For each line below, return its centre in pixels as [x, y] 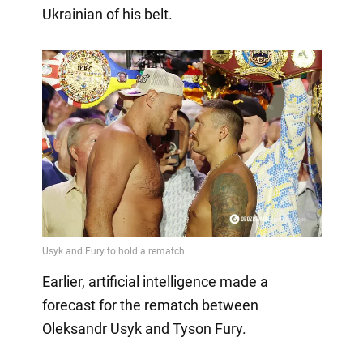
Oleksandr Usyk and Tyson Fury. [144, 329]
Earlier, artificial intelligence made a [155, 282]
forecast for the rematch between [150, 305]
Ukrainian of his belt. [107, 15]
